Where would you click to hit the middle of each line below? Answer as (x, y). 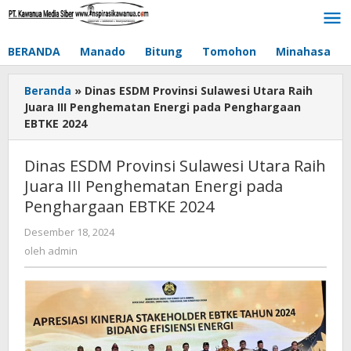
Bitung (164, 51)
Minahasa (303, 51)
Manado (103, 51)
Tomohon (229, 51)
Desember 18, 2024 (69, 232)
